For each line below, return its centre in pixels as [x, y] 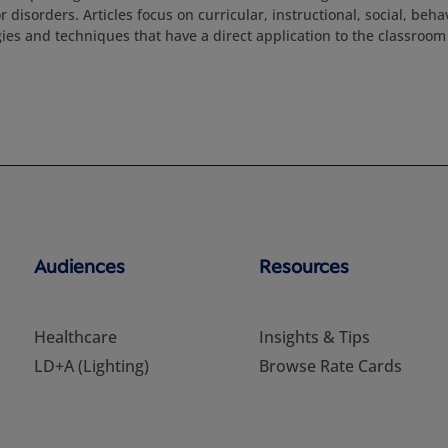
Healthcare [75, 337]
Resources [304, 265]
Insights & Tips [315, 337]
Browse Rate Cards [331, 366]
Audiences [79, 265]
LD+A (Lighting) [91, 366]
